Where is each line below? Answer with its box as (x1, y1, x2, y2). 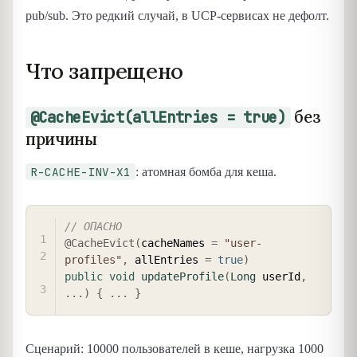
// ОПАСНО (65, 220, 122, 233)
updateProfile (141, 270, 224, 284)
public (65, 270, 103, 284)
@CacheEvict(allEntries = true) (30, 107, 286, 127)
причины (25, 127, 97, 150)
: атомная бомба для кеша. (135, 164, 277, 178)
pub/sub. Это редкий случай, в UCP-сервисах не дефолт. (25, 8, 329, 22)
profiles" (65, 253, 122, 267)
